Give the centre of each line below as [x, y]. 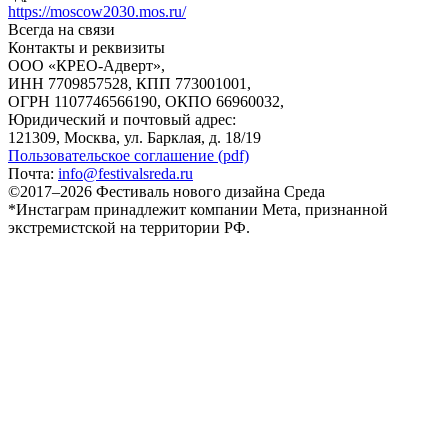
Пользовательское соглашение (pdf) [128, 155]
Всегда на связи [61, 29]
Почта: [33, 173]
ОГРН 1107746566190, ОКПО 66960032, [146, 101]
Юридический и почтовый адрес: [122, 119]
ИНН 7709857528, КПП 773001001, [129, 83]
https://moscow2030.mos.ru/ [97, 11]
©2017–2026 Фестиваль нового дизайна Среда [166, 191]
